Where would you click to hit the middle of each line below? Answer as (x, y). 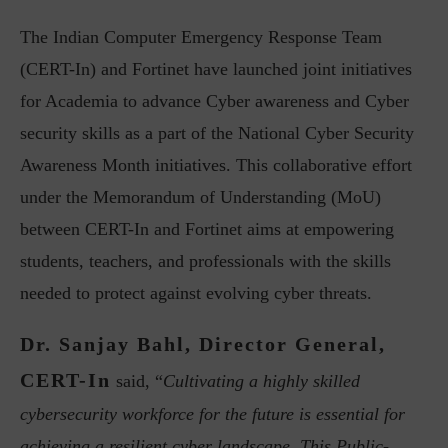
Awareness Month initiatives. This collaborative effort (216, 165)
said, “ (137, 381)
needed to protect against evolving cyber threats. (196, 293)
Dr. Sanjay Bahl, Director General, (203, 344)
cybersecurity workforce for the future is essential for (212, 414)
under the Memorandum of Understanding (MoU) (200, 197)
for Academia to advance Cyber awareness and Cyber (214, 101)
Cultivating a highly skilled (261, 381)
